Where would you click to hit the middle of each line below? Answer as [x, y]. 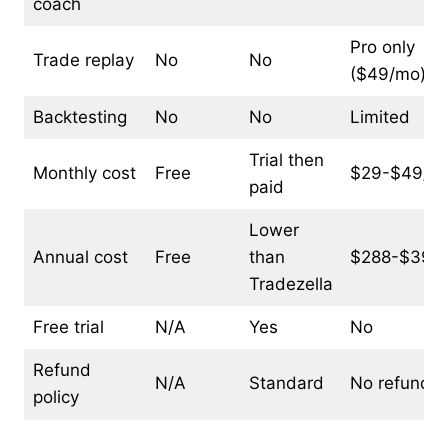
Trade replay [83, 59]
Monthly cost [84, 172]
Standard [286, 382]
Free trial [68, 326]
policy [55, 396]
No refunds [394, 382]
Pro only [382, 46]
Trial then [286, 159]
